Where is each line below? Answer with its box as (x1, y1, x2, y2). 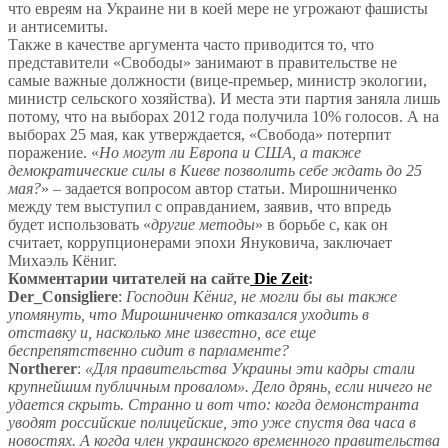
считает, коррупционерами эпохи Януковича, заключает (8, 234, 392, 252)
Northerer (8, 360, 77, 378)
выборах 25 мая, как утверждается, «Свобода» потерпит (8, 126, 391, 144)
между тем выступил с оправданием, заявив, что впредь (8, 198, 391, 216)
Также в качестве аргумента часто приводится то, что (8, 36, 374, 54)
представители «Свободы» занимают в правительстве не (8, 54, 397, 72)
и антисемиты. (8, 18, 108, 36)
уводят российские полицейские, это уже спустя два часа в (8, 414, 416, 432)
